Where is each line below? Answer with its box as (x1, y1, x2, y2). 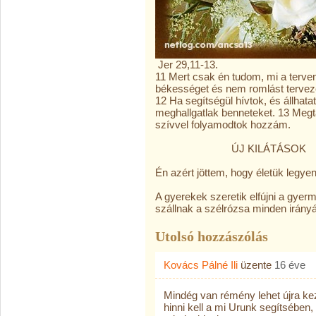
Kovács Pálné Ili (164, 259, 238, 271)
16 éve (274, 259, 305, 271)
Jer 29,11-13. (155, 59, 218, 71)
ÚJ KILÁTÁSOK (155, 142, 306, 154)
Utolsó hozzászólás (155, 229, 268, 244)
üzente (238, 259, 274, 271)
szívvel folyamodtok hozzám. (155, 119, 291, 130)
